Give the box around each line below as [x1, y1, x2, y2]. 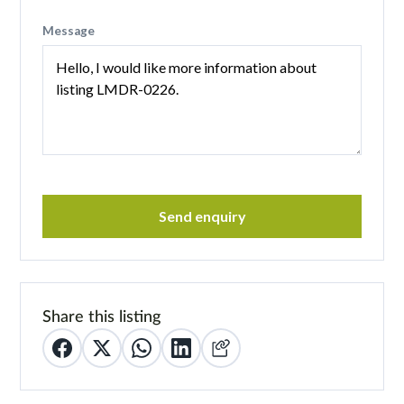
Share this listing [42, 306, 161, 326]
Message [42, 23, 96, 38]
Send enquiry [158, 207, 246, 225]
